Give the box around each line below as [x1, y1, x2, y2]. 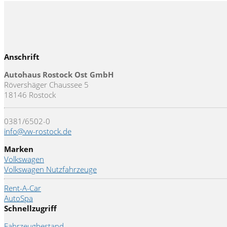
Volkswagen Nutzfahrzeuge [4, 164, 97, 175]
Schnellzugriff [4, 203, 57, 214]
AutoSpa [4, 193, 33, 204]
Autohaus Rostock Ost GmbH [4, 69, 113, 80]
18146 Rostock [4, 90, 56, 100]
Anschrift [4, 52, 40, 62]
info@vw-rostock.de [4, 126, 71, 137]
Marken [4, 144, 33, 155]
